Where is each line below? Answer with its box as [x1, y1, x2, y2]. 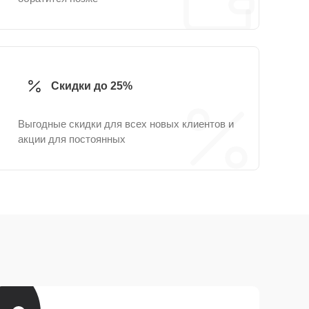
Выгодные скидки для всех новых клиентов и [18, 118, 234, 130]
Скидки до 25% [51, 80, 132, 92]
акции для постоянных [18, 133, 126, 145]
